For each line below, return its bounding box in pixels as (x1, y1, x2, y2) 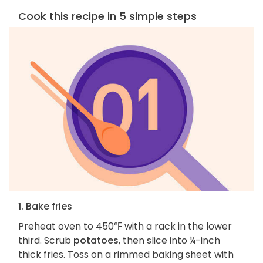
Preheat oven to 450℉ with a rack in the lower (18, 220, 232, 234)
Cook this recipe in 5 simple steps (18, 8, 197, 23)
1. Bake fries (18, 200, 72, 214)
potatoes (73, 234, 119, 248)
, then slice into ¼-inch (119, 234, 220, 248)
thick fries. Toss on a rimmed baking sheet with (18, 248, 234, 262)
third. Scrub (18, 234, 73, 248)
